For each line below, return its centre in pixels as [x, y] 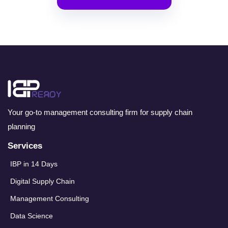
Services [25, 146]
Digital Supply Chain [42, 181]
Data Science [32, 216]
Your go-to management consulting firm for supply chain [100, 112]
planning [21, 126]
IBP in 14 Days [34, 164]
